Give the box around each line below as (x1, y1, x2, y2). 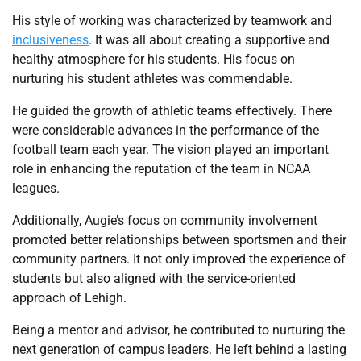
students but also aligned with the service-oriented (12, 270, 296, 286)
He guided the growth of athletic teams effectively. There (12, 102, 332, 118)
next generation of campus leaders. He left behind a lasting (12, 341, 346, 357)
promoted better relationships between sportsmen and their (12, 231, 346, 247)
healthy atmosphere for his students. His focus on (12, 51, 295, 67)
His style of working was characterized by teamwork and (12, 12, 332, 28)
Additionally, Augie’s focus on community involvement (12, 212, 317, 228)
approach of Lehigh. (12, 289, 127, 305)
